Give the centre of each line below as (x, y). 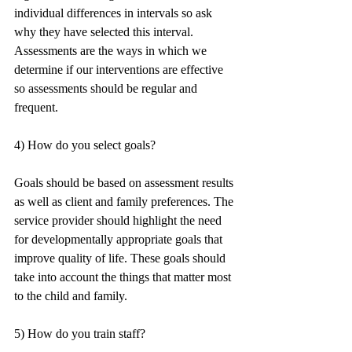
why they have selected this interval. (105, 32)
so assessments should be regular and (107, 88)
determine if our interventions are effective (120, 70)
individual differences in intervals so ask (115, 13)
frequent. (36, 107)
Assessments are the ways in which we (112, 51)
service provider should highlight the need (119, 220)
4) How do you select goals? (85, 145)
